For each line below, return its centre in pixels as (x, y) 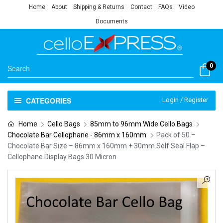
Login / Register (185, 100)
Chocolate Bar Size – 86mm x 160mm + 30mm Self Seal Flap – (106, 146)
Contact (141, 7)
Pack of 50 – (176, 135)
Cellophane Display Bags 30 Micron (62, 157)
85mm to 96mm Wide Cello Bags (141, 124)
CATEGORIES (48, 100)
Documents (111, 21)
